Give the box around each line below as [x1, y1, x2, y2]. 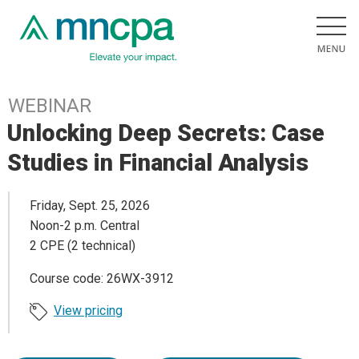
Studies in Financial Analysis [7, 149, 309, 176]
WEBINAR [8, 95, 91, 117]
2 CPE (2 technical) [30, 238, 135, 254]
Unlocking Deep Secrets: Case [7, 119, 325, 147]
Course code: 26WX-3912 [30, 271, 174, 287]
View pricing [54, 303, 123, 319]
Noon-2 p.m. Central [30, 218, 139, 234]
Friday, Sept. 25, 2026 [30, 198, 150, 214]
